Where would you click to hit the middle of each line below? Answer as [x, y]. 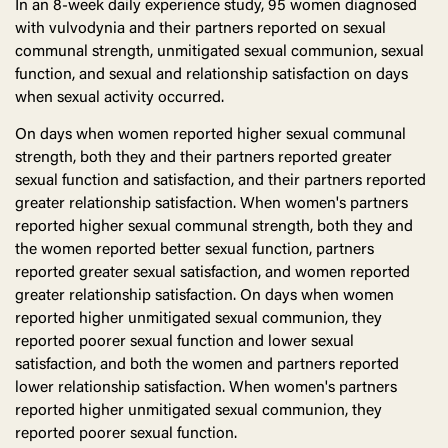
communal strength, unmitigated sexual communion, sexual [219, 52]
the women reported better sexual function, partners [194, 250]
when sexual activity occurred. [119, 98]
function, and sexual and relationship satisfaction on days [211, 75]
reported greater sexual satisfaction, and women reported [212, 273]
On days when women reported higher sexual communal [210, 135]
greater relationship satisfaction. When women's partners [211, 204]
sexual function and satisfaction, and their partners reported [220, 181]
